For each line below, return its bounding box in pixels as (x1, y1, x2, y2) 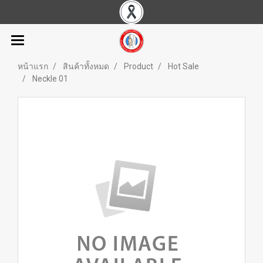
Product (124, 62, 153, 71)
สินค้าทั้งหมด (63, 62, 109, 71)
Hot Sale (168, 62, 199, 71)
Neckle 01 (32, 74, 68, 83)
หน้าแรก (18, 62, 48, 71)
